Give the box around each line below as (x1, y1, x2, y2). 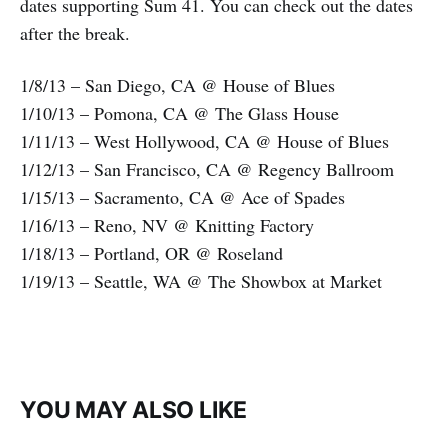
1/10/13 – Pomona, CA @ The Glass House (20, 101, 339, 126)
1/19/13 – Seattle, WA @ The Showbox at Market (20, 269, 382, 294)
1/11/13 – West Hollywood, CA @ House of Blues (20, 129, 389, 154)
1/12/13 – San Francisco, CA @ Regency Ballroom (20, 157, 394, 182)
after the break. (20, 21, 130, 46)
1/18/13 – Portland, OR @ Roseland (20, 241, 283, 266)
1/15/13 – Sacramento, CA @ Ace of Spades (20, 185, 345, 210)
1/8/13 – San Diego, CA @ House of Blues (20, 73, 335, 98)
